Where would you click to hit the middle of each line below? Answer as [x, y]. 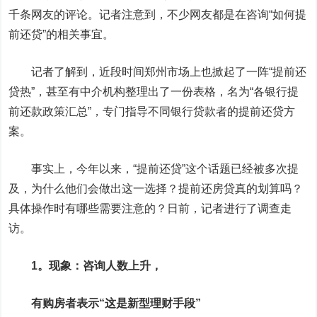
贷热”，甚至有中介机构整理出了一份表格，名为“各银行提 [154, 92]
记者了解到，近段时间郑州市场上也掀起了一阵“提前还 [169, 72]
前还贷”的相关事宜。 [62, 34]
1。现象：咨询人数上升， [97, 266]
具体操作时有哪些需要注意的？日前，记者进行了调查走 [150, 208]
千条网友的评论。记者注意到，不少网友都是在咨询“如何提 [158, 15]
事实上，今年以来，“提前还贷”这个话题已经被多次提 [165, 169]
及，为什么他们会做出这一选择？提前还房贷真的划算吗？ [156, 189]
